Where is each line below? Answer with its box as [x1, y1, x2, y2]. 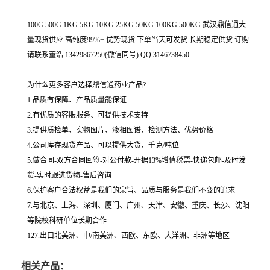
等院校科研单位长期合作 [27, 216, 107, 225]
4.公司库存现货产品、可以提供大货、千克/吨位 [27, 141, 179, 149]
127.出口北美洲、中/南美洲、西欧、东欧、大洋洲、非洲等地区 [27, 231, 230, 240]
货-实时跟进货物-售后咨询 [27, 171, 111, 180]
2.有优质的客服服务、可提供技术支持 [27, 111, 148, 119]
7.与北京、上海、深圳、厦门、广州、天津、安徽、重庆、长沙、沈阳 [27, 201, 250, 210]
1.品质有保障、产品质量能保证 [27, 96, 127, 104]
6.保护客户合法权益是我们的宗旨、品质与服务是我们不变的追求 [27, 186, 235, 195]
